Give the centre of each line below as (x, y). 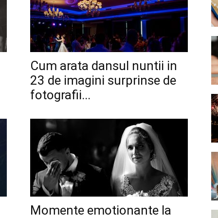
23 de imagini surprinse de (103, 80)
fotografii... (60, 95)
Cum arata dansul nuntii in (104, 66)
